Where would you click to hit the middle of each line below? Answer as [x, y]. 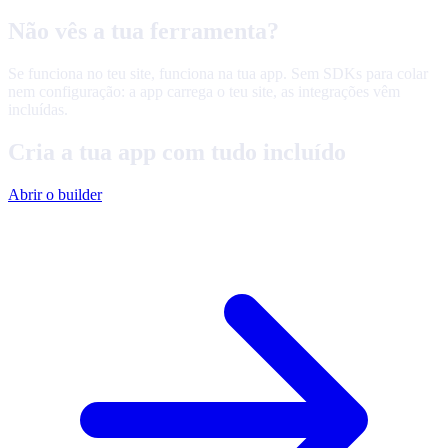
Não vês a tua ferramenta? [143, 31]
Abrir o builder [55, 195]
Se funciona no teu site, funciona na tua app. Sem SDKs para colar [218, 74]
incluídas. [38, 110]
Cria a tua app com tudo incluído [177, 152]
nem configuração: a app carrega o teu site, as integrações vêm [204, 92]
